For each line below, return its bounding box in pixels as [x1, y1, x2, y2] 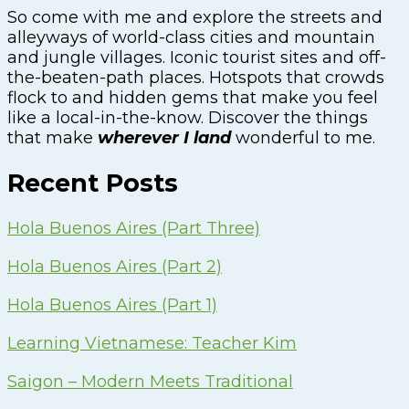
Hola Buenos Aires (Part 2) [7, 257, 222, 278]
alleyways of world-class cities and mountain [7, 26, 375, 47]
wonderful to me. [231, 127, 375, 148]
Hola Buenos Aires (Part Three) [7, 218, 260, 239]
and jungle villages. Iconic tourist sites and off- [7, 47, 386, 68]
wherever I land [98, 127, 231, 148]
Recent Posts [7, 167, 178, 198]
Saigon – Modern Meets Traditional [7, 372, 293, 393]
